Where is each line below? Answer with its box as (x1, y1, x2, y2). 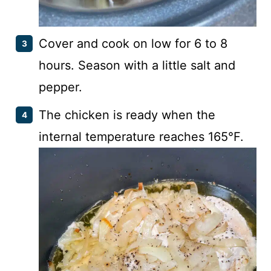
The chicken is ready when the (39, 107, 215, 122)
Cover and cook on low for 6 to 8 (39, 36, 227, 51)
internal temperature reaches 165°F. (39, 129, 244, 144)
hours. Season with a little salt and (39, 57, 235, 73)
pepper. (39, 79, 82, 94)
